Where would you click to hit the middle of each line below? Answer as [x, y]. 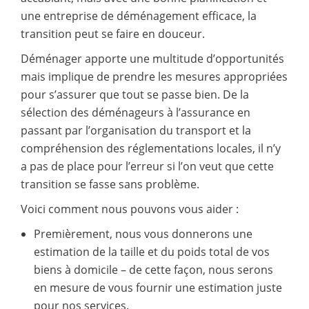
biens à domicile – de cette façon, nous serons [153, 269]
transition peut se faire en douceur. [113, 33]
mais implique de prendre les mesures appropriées [154, 76]
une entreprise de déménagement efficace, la [139, 16]
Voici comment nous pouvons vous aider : [130, 209]
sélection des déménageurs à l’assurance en [136, 112]
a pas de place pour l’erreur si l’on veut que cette [147, 166]
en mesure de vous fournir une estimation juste [158, 287]
